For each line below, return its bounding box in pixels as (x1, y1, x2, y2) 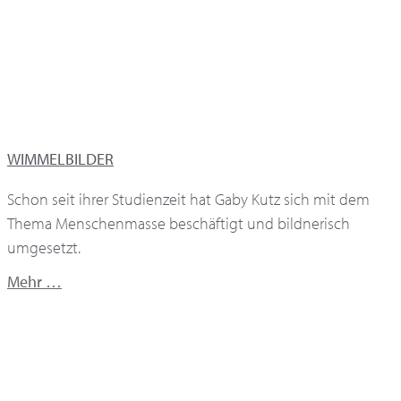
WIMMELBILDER (7, 149, 114, 170)
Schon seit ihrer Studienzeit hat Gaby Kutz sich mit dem (7, 189, 370, 210)
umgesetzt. (7, 237, 81, 259)
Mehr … (7, 271, 62, 293)
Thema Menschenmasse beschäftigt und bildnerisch (7, 213, 350, 235)
